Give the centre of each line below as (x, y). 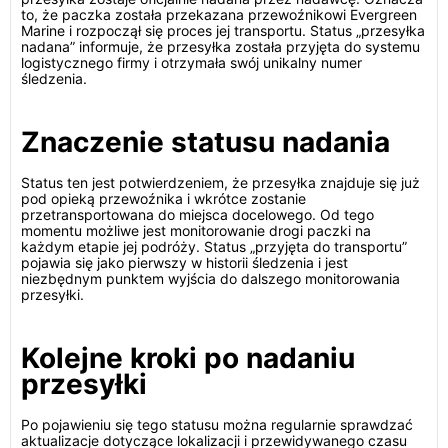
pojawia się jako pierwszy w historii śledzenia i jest (184, 262)
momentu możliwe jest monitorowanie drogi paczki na (196, 230)
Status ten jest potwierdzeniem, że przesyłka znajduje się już (220, 182)
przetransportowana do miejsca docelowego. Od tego (197, 214)
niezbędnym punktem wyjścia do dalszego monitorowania (210, 278)
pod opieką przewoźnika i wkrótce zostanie (163, 198)
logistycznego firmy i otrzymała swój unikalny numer (191, 62)
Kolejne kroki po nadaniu (188, 358)
